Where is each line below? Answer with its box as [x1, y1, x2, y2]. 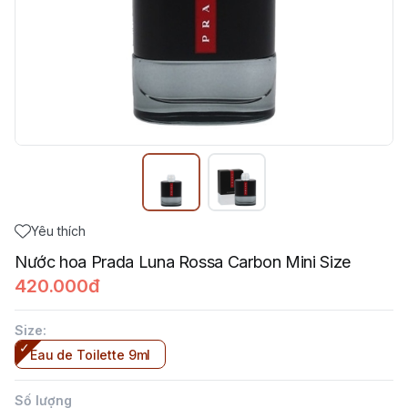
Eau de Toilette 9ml [30, 347, 151, 362]
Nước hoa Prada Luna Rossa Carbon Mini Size [15, 252, 351, 271]
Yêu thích [31, 223, 86, 239]
